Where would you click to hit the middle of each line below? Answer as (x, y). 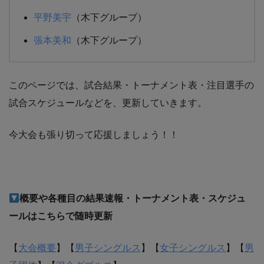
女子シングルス (193, 248)
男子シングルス (108, 248)
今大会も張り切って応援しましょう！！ (94, 135)
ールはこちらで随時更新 (61, 216)
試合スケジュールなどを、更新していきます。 (108, 103)
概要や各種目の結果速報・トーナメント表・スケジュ (133, 198)
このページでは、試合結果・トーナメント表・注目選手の (131, 85)
